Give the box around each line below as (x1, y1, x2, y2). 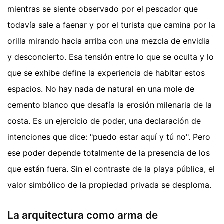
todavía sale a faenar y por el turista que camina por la (7, 19, 215, 30)
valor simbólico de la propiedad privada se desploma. (7, 179, 211, 190)
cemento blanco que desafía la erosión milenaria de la (7, 99, 212, 110)
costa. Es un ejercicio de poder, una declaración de (7, 115, 201, 126)
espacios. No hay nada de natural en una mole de (7, 83, 194, 94)
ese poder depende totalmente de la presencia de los (7, 147, 210, 158)
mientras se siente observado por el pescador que (7, 3, 198, 14)
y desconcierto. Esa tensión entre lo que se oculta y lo (7, 51, 214, 62)
